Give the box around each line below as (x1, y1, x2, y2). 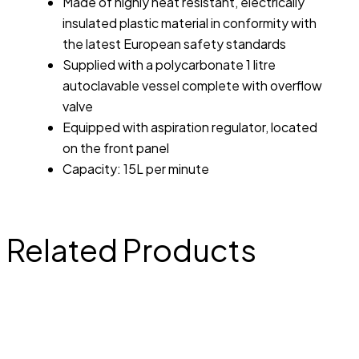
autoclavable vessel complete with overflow (63, 77, 322, 95)
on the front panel (63, 139, 169, 157)
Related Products (6, 230, 256, 268)
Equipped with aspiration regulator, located (63, 119, 317, 136)
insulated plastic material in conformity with (63, 14, 317, 32)
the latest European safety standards (63, 35, 286, 53)
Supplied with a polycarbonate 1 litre (63, 56, 276, 74)
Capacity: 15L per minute (63, 160, 209, 178)
